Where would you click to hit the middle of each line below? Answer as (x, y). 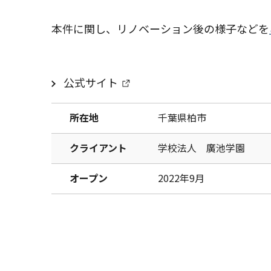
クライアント (98, 148)
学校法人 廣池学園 (201, 148)
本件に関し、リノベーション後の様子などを (160, 28)
